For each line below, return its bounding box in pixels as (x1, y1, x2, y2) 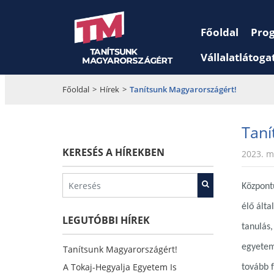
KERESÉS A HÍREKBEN (62, 146, 165, 159)
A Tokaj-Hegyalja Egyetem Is (63, 261, 177, 273)
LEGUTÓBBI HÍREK (62, 213, 150, 227)
